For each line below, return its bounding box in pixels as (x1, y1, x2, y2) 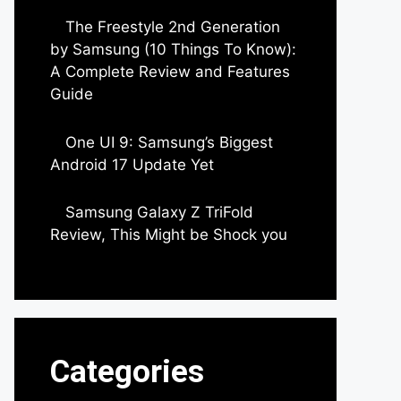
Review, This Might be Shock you (50, 226, 287, 243)
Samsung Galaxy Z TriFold (65, 203, 253, 221)
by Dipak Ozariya (50, 107, 150, 122)
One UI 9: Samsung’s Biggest (65, 132, 273, 151)
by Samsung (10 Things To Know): (50, 40, 296, 58)
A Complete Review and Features (50, 63, 290, 81)
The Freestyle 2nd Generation (65, 18, 280, 36)
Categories (50, 354, 204, 390)
